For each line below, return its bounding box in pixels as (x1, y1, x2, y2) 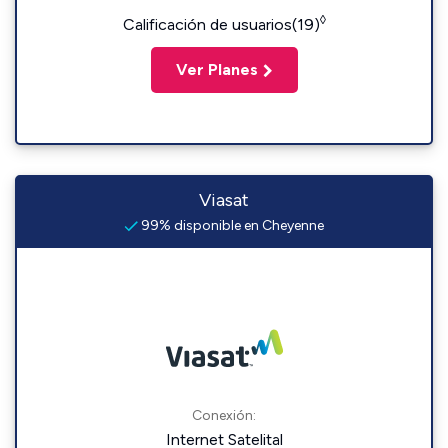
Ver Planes (175, 60, 258, 79)
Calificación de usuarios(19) (122, 15, 320, 34)
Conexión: (192, 407, 256, 424)
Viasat (199, 189, 249, 211)
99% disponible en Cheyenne (138, 217, 324, 234)
